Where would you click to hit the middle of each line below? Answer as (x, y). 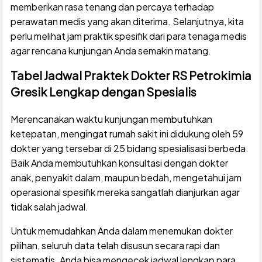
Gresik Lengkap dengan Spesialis (103, 92)
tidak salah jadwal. (49, 207)
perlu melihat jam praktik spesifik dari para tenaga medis (128, 36)
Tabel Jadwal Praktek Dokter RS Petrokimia (131, 75)
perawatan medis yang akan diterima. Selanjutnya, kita (127, 22)
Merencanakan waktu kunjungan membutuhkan (111, 119)
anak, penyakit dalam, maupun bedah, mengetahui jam (126, 178)
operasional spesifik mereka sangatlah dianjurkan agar (125, 192)
